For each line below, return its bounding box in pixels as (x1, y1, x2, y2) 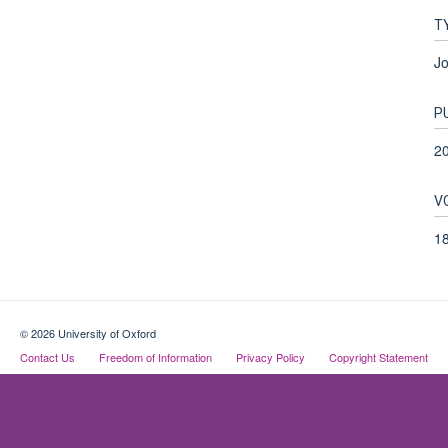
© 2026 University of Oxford (19, 324, 156, 341)
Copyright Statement (328, 348, 428, 365)
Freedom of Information (98, 348, 212, 365)
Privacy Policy (235, 348, 305, 365)
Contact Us (19, 348, 75, 365)
